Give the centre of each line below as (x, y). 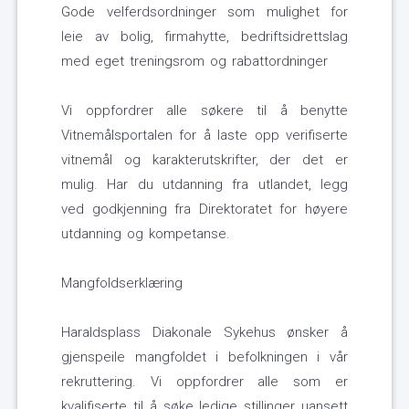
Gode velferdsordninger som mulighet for (204, 12)
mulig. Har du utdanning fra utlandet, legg (204, 185)
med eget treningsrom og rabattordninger (194, 62)
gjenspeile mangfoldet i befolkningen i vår (204, 357)
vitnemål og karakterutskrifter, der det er (204, 160)
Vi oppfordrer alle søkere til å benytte (204, 111)
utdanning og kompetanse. (146, 234)
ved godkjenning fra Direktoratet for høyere (204, 210)
